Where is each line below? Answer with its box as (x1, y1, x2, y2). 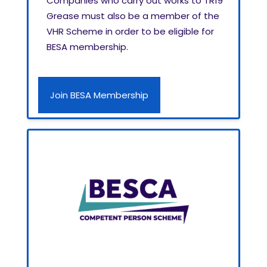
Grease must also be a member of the (46, 10, 219, 23)
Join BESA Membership (50, 89, 148, 102)
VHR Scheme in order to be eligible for (46, 25, 214, 38)
